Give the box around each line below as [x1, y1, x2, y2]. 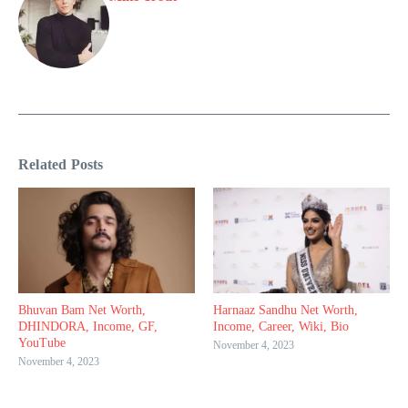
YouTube [18, 336, 66, 351]
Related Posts [18, 156, 104, 172]
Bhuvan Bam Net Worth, [18, 303, 146, 318]
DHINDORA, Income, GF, [18, 320, 158, 334]
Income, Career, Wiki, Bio [213, 320, 349, 334]
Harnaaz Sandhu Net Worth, [213, 303, 358, 318]
